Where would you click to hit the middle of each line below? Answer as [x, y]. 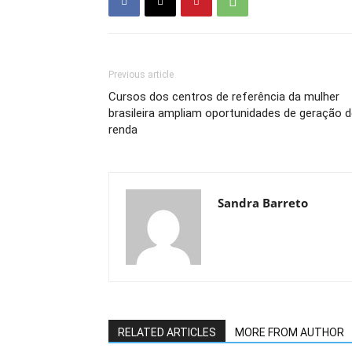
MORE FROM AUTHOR [290, 332]
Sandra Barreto [263, 203]
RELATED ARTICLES [167, 332]
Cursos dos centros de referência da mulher [224, 97]
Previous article [141, 75]
